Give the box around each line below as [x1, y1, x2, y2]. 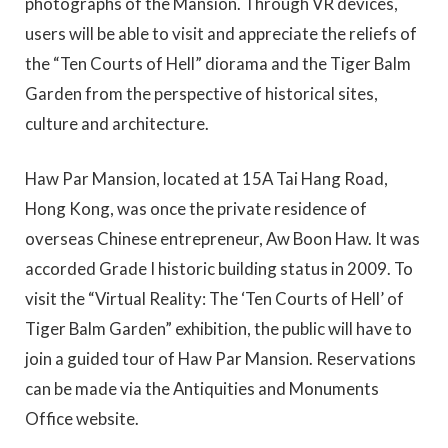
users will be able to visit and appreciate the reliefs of [25, 22, 417, 44]
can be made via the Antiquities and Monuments [25, 377, 379, 399]
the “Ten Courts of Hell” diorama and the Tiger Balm [25, 52, 411, 74]
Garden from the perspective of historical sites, [25, 82, 378, 104]
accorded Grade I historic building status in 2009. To [25, 257, 413, 279]
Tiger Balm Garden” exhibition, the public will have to [25, 317, 412, 339]
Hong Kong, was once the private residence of [25, 197, 367, 219]
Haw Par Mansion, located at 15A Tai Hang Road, [25, 167, 388, 189]
